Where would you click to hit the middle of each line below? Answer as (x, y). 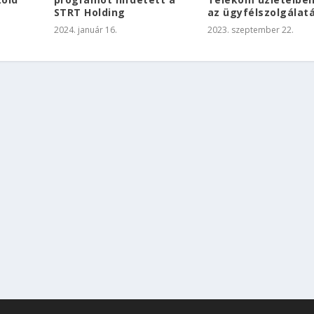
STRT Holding (89, 13)
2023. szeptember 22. (250, 30)
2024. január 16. (85, 30)
